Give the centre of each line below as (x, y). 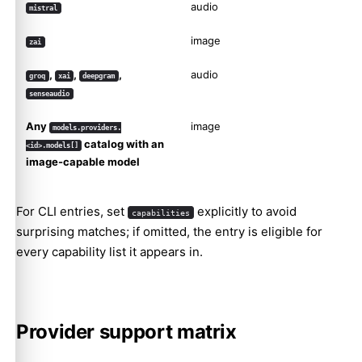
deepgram (99, 76)
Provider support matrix (126, 332)
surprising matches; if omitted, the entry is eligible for (169, 232)
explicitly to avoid (245, 212)
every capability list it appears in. (109, 252)
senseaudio (50, 94)
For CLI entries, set (72, 212)
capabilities (160, 213)
